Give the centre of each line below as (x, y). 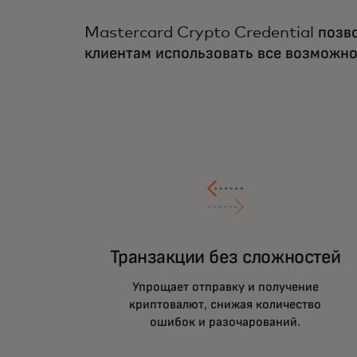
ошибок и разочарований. (226, 322)
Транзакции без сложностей (225, 258)
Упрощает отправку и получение (225, 287)
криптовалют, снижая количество (226, 305)
